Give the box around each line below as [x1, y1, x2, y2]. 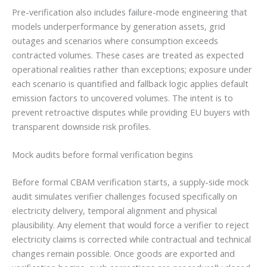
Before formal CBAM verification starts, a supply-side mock [12, 176, 249, 188]
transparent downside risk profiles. [12, 120, 151, 133]
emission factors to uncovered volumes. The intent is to [12, 92, 233, 104]
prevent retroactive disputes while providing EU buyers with [12, 106, 250, 119]
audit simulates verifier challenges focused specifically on [12, 190, 237, 203]
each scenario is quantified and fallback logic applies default [12, 77, 249, 90]
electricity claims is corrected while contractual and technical [12, 233, 251, 246]
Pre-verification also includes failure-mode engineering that [12, 6, 247, 18]
